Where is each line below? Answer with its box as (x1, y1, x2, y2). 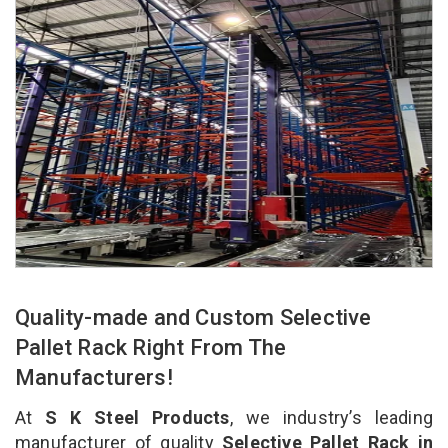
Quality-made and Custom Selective (15, 304, 372, 330)
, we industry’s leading (229, 406, 433, 428)
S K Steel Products (45, 406, 230, 428)
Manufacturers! (15, 364, 178, 390)
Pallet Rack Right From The (15, 334, 287, 360)
